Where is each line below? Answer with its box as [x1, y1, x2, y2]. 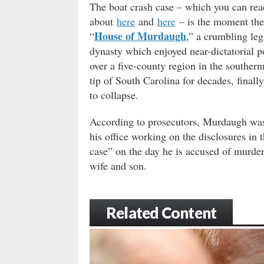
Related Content [106, 203, 217, 222]
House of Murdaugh [94, 28, 186, 44]
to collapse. [90, 87, 138, 102]
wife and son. [90, 158, 147, 173]
